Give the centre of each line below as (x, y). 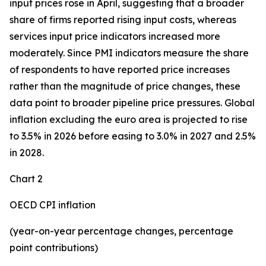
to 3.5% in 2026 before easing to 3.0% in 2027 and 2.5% (133, 136)
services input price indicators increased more (115, 36)
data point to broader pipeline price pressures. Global (132, 103)
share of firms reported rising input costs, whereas (123, 20)
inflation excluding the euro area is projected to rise (129, 119)
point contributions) (54, 248)
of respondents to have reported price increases (120, 69)
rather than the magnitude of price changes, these (125, 86)
